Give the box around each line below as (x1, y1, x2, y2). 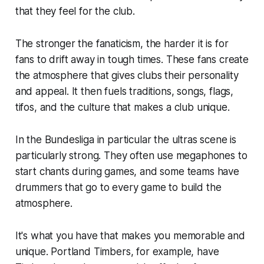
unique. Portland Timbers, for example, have (15, 245, 219, 258)
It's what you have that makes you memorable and (15, 229, 245, 242)
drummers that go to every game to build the (15, 181, 222, 193)
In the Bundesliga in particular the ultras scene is (15, 133, 237, 146)
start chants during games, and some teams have (15, 165, 239, 177)
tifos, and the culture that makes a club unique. (15, 101, 230, 113)
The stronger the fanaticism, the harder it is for (15, 37, 229, 49)
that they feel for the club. (15, 5, 135, 17)
